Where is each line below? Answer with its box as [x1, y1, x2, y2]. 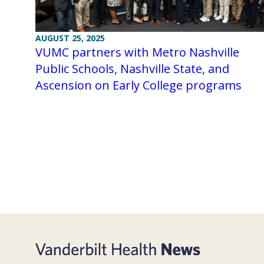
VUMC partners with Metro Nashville [35, 44, 239, 60]
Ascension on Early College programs [35, 77, 242, 93]
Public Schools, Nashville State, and [35, 60, 229, 77]
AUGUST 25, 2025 [35, 32, 105, 44]
